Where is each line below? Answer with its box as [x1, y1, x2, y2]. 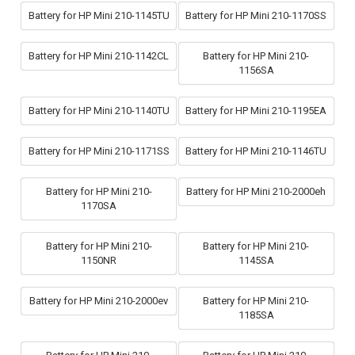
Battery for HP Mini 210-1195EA [185, 104, 327, 116]
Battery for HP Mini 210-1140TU [28, 104, 170, 116]
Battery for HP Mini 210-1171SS [28, 144, 170, 157]
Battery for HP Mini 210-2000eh [186, 185, 326, 197]
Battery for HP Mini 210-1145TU [28, 9, 170, 21]
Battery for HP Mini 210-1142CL [29, 49, 170, 62]
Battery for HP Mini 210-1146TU [185, 144, 327, 157]
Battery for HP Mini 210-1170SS [185, 9, 327, 21]
